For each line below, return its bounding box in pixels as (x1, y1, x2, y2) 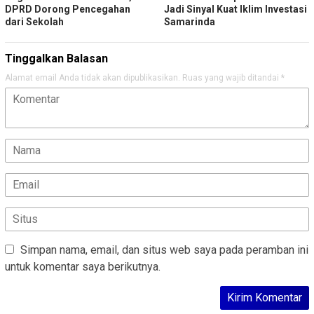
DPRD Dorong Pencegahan (5, 3, 130, 15)
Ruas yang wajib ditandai (182, 72, 281, 83)
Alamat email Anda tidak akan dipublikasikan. (5, 72, 180, 83)
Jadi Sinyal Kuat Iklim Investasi (164, 3, 307, 15)
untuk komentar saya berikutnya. (5, 259, 161, 273)
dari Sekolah (5, 15, 64, 27)
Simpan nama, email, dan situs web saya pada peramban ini (20, 243, 308, 257)
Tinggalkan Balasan (5, 51, 108, 65)
